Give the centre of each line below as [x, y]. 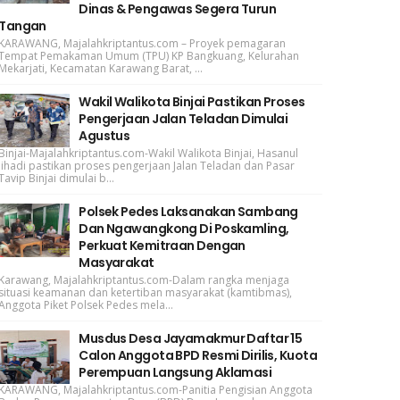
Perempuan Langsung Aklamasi [175, 372]
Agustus [104, 136]
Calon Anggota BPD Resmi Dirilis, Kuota [198, 355]
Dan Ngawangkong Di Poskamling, [184, 229]
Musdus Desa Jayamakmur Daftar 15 [191, 338]
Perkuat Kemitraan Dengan [162, 246]
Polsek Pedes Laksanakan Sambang [188, 212]
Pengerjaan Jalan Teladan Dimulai [183, 119]
